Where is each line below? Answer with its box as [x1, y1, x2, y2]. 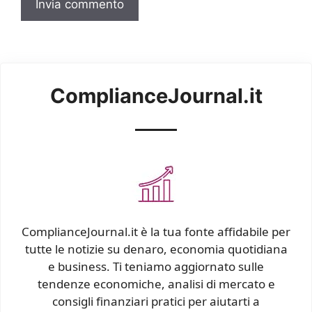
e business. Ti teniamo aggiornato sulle [48, 258, 264, 275]
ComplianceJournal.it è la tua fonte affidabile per [22, 224, 290, 240]
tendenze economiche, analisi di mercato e [37, 276, 275, 292]
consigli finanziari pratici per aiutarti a [52, 293, 260, 310]
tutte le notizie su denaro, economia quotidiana [24, 241, 288, 258]
